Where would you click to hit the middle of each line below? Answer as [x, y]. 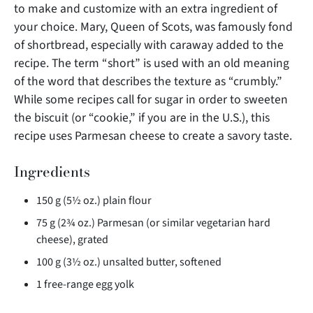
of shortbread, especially [78, 45]
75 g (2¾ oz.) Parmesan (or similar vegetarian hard [153, 223]
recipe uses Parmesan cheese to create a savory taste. [153, 136]
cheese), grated [72, 240]
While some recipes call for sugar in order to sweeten [151, 100]
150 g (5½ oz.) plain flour [94, 201]
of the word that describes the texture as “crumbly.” [148, 81]
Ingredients [52, 172]
